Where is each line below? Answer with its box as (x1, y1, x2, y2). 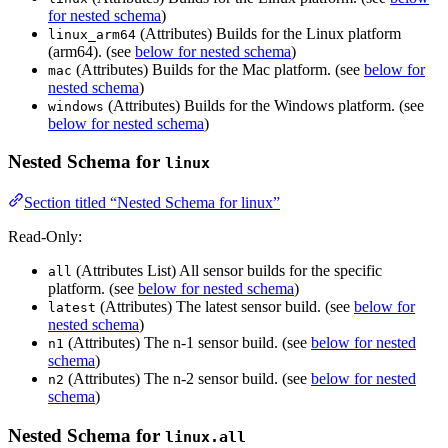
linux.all (165, 427, 246, 446)
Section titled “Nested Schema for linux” (24, 194, 280, 212)
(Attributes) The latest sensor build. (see (96, 298, 354, 316)
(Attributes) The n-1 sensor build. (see (64, 334, 311, 352)
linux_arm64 (48, 26, 136, 42)
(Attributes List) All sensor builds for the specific (72, 262, 382, 280)
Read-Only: (8, 228, 82, 246)
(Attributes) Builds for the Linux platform (136, 24, 401, 42)
